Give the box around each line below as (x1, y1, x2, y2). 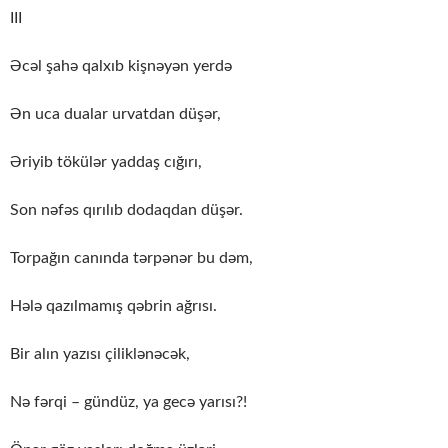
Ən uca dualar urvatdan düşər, (10, 105, 221, 122)
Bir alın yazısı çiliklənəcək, (10, 345, 190, 362)
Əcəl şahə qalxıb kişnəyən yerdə (10, 57, 232, 74)
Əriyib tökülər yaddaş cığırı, (10, 153, 202, 170)
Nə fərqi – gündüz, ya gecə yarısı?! (10, 393, 247, 410)
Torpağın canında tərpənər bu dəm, (10, 249, 253, 266)
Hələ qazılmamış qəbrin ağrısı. (10, 297, 217, 314)
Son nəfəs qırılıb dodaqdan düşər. (10, 201, 243, 218)
